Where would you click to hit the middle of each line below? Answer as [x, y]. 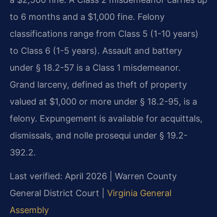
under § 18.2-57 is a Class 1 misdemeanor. [95, 67]
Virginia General [139, 193]
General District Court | [58, 193]
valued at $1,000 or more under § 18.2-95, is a [103, 101]
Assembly [29, 210]
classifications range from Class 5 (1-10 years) [104, 33]
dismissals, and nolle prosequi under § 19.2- [99, 135]
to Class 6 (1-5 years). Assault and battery [96, 50]
